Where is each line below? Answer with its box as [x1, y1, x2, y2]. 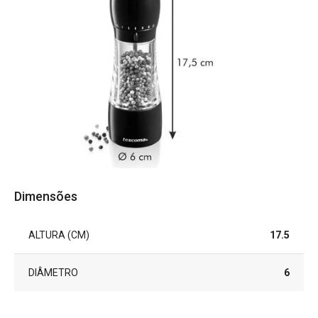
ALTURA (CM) [28, 229, 89, 241]
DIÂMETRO [28, 266, 78, 278]
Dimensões [14, 188, 77, 204]
